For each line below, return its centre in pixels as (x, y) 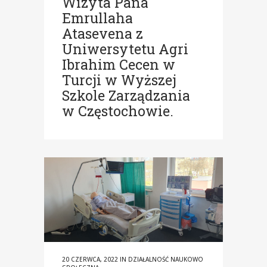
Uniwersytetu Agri (125, 49)
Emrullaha (97, 18)
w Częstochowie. (118, 111)
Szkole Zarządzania (126, 95)
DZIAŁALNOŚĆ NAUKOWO (166, 259)
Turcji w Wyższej (119, 80)
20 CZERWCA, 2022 (90, 259)
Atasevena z (103, 33)
